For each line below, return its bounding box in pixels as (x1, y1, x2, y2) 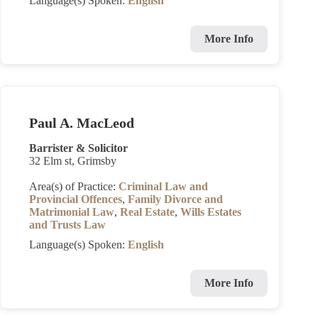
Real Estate (120, 206, 175, 218)
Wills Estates (180, 206, 241, 218)
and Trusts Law (29, 219, 106, 231)
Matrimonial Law (29, 206, 114, 218)
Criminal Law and (119, 180, 208, 192)
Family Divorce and (128, 193, 223, 205)
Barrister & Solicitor (29, 142, 128, 154)
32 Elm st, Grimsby (29, 155, 116, 167)
